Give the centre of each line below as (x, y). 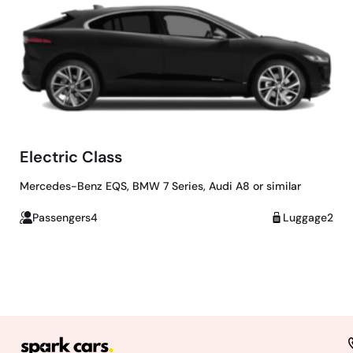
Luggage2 (308, 217)
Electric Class (71, 156)
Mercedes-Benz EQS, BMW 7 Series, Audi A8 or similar (160, 186)
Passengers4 (65, 217)
